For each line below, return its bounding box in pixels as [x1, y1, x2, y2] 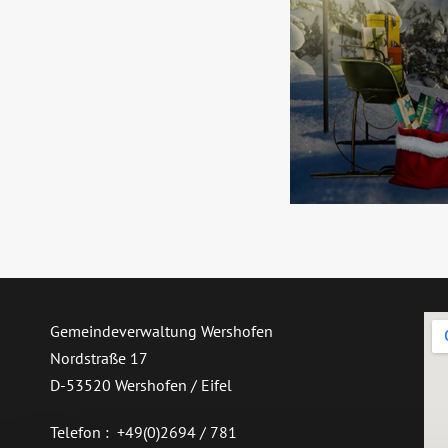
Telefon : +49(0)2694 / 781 [50, 422, 237, 442]
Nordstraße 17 [50, 348, 148, 368]
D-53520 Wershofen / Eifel [50, 375, 232, 395]
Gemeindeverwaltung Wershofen [50, 321, 273, 341]
